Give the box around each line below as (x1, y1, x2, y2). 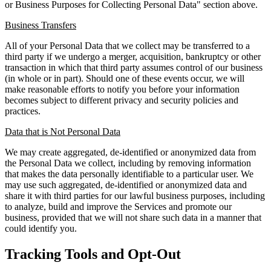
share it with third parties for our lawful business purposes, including (5, 190, 265, 201)
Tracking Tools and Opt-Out (5, 246, 181, 262)
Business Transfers (5, 19, 76, 30)
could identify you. (5, 223, 77, 233)
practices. (5, 105, 41, 116)
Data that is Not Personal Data (5, 126, 120, 137)
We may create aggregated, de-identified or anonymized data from (5, 146, 256, 157)
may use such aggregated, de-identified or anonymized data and (5, 179, 247, 190)
